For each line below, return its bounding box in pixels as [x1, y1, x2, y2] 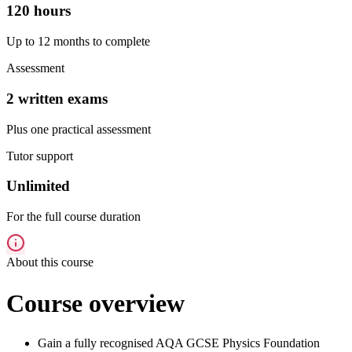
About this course [6, 255, 93, 269]
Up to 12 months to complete [6, 35, 150, 49]
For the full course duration [6, 210, 141, 224]
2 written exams [6, 90, 108, 107]
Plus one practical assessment [6, 122, 151, 136]
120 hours [6, 2, 71, 20]
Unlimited [6, 178, 70, 195]
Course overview [6, 288, 185, 317]
